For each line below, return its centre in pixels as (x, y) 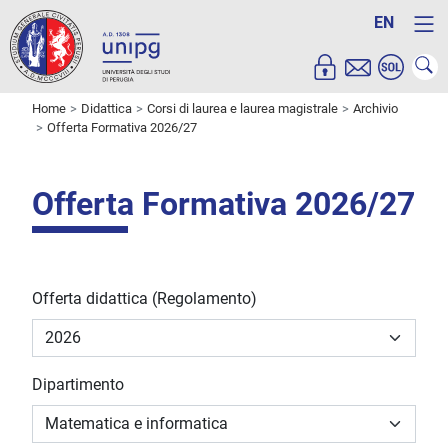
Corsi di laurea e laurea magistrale (242, 109)
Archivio (375, 109)
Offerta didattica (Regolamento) (144, 299)
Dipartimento (78, 385)
